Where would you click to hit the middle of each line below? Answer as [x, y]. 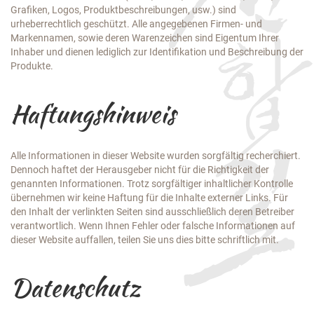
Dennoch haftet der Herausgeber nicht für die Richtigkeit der [140, 170]
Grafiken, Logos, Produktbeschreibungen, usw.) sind [123, 10]
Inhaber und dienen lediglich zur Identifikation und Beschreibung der [157, 52]
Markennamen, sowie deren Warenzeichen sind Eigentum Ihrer [145, 38]
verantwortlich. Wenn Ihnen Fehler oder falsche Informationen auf [153, 226]
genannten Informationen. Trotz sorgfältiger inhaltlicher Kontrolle [152, 184]
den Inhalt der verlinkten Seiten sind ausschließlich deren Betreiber [152, 212]
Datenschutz [75, 287]
